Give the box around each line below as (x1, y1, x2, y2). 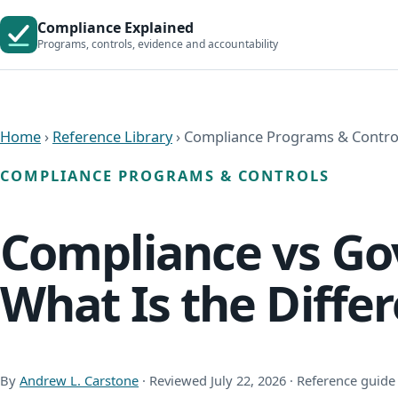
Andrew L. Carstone (20, 370, 139, 389)
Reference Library (52, 126, 172, 147)
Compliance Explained (37, 17, 194, 37)
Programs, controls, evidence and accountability (37, 36, 278, 52)
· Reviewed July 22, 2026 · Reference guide (139, 370, 395, 389)
